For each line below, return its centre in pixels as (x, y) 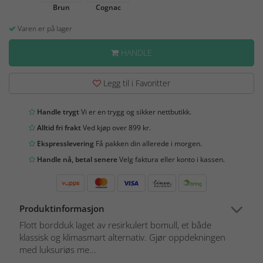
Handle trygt (57, 112)
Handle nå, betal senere (76, 160)
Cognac (108, 8)
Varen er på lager (44, 29)
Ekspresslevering (65, 144)
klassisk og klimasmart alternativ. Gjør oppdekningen (122, 237)
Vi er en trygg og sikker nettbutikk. (135, 112)
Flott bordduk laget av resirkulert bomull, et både (115, 225)
